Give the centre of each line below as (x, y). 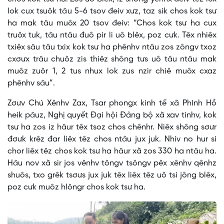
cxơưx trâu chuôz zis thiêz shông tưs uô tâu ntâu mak (112, 59)
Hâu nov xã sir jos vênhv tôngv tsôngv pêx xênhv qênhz (112, 163)
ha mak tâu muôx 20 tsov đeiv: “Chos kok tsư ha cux (112, 23)
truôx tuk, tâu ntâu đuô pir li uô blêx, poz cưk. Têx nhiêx (112, 35)
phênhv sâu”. (31, 83)
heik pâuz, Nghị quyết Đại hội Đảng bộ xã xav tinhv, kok (112, 115)
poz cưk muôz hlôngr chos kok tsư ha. (76, 187)
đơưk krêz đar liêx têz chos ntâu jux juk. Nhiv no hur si (112, 139)
